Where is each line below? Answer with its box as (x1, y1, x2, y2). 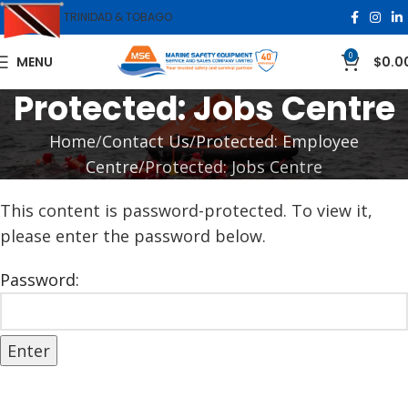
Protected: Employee (196, 130, 359, 152)
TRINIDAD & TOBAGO (64, 9, 172, 25)
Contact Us (102, 130, 189, 152)
